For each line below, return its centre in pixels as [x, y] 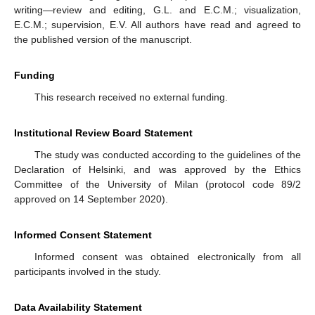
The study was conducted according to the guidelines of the [167, 154]
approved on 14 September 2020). [91, 199]
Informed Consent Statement [83, 234]
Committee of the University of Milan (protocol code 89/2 [157, 184]
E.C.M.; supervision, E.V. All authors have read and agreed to [157, 24]
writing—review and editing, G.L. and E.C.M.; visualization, [157, 9]
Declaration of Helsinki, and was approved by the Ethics [157, 169]
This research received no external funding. [131, 97]
